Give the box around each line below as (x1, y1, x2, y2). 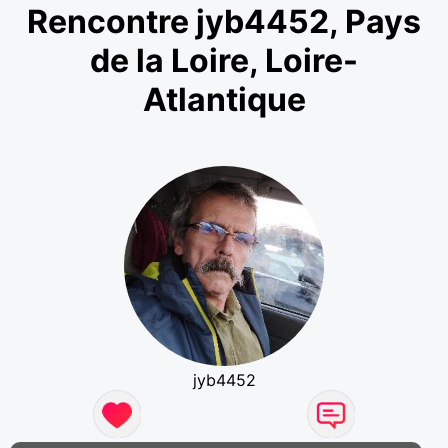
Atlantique (142, 80, 306, 120)
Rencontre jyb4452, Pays (27, 2, 421, 42)
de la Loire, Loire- (90, 41, 358, 81)
